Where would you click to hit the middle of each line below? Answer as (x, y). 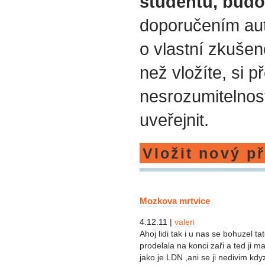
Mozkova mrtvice (175, 201)
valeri (185, 222)
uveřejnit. (174, 120)
